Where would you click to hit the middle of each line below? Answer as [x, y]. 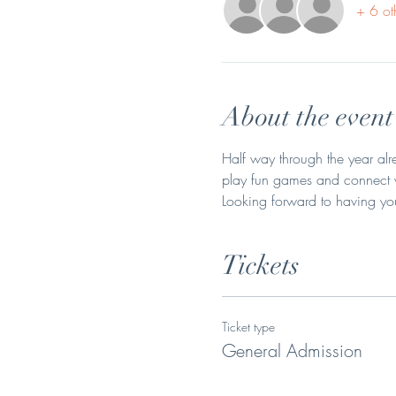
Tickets [260, 265]
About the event [307, 117]
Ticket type [248, 326]
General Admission [292, 350]
